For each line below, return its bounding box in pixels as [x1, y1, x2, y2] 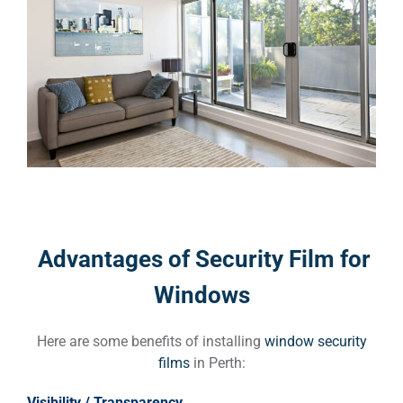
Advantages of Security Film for [32, 245, 371, 273]
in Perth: [189, 354, 246, 372]
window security [264, 332, 367, 350]
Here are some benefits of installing [36, 332, 264, 350]
